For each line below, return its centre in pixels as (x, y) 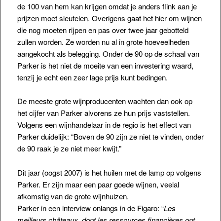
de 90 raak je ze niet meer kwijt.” (69, 148)
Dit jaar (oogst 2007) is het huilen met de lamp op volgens (109, 173)
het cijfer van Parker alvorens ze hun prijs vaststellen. (103, 113)
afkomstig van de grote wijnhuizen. (73, 196)
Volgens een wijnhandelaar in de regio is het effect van (104, 125)
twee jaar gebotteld (158, 30)
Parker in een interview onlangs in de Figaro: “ (90, 208)
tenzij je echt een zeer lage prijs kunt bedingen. (92, 77)
